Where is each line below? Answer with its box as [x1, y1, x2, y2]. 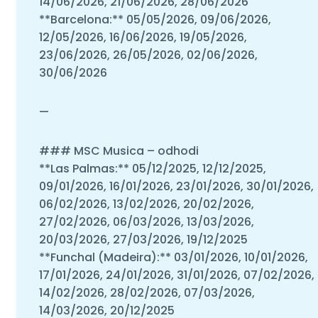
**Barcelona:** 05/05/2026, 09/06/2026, [38, 11, 271, 28]
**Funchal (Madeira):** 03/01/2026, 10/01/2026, [38, 248, 308, 265]
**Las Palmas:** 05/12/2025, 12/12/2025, [38, 160, 266, 177]
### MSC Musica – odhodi [38, 142, 199, 159]
